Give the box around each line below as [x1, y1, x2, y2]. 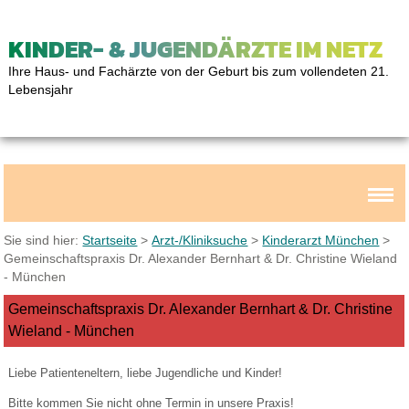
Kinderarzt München [262, 233, 380, 247]
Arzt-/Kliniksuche [152, 233, 248, 247]
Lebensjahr [7, 82, 73, 97]
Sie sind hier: [4, 233, 83, 247]
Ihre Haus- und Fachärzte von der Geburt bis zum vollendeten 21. [7, 64, 389, 79]
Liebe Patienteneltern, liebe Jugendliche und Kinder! [7, 365, 282, 380]
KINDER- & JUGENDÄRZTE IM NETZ [7, 31, 383, 67]
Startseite [82, 233, 138, 247]
